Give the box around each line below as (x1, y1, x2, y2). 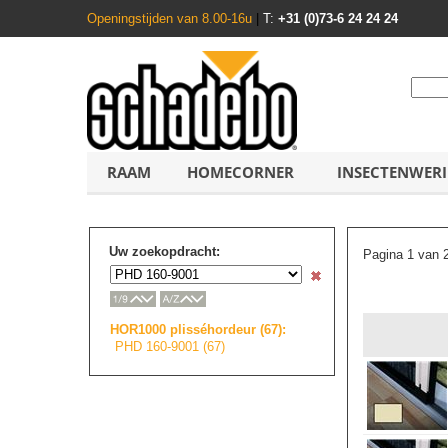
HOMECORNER (187, 162, 294, 182)
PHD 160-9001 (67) (115, 338, 225, 354)
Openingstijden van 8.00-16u (87, 11, 256, 26)
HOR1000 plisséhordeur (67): (110, 321, 286, 337)
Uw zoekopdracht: (109, 244, 220, 259)
